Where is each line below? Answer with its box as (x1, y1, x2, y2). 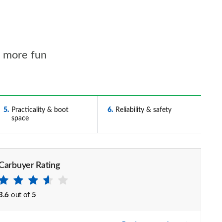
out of (10, 191, 30, 199)
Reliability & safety (115, 107, 171, 113)
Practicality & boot (11, 107, 68, 113)
